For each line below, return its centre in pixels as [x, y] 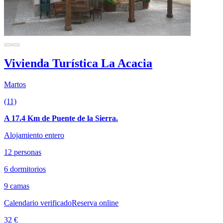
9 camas [17, 186]
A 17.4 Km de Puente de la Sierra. [61, 118]
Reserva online [95, 203]
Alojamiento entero [34, 135]
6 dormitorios [25, 169]
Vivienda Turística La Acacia [78, 63]
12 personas [23, 152]
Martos [15, 85]
